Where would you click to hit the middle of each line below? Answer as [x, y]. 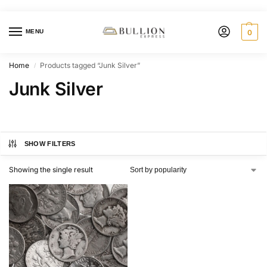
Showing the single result [51, 170]
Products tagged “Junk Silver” [90, 66]
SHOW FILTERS [50, 144]
